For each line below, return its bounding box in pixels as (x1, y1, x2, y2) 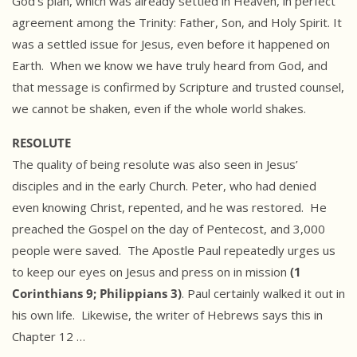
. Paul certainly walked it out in (182, 285, 345, 302)
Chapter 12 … (12, 328, 85, 345)
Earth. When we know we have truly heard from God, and (12, 57, 328, 74)
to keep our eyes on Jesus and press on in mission (12, 264, 290, 280)
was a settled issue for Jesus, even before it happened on (12, 36, 330, 53)
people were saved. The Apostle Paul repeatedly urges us (12, 242, 335, 259)
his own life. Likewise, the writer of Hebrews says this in (12, 307, 323, 324)
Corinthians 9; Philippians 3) (12, 285, 182, 302)
